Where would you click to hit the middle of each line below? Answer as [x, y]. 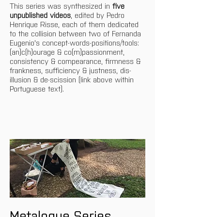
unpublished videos [40, 15]
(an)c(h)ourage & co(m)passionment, [68, 51]
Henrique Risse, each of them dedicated [75, 24]
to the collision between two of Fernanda [77, 33]
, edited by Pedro [99, 15]
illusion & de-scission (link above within [73, 79]
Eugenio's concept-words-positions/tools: [76, 42]
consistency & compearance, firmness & [76, 61]
